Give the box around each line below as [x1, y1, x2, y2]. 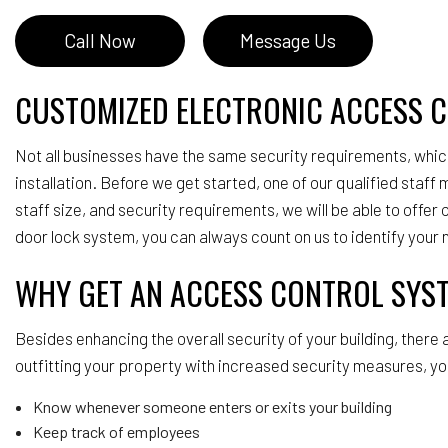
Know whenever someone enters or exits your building [32, 396, 392, 416]
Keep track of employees [32, 421, 200, 441]
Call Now [64, 28, 136, 52]
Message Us [240, 28, 336, 52]
